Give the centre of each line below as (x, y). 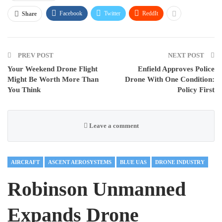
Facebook (71, 13)
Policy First (196, 89)
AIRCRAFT (25, 162)
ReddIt (150, 13)
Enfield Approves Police (176, 69)
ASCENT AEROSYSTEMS (80, 162)
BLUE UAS (133, 162)
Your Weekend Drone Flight (53, 69)
